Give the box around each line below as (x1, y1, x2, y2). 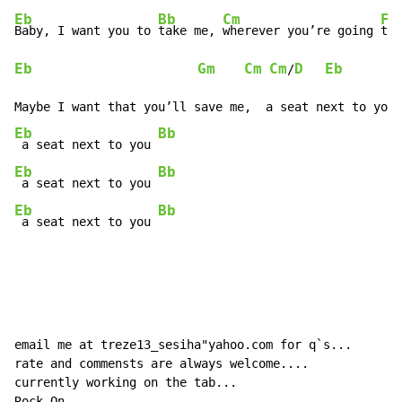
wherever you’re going (223, 23, 380, 39)
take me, (158, 23, 223, 39)
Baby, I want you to (14, 23, 158, 39)
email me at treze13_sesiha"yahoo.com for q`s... (14, 337, 352, 353)
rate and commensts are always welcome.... (14, 356, 309, 371)
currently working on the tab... (14, 375, 237, 390)
